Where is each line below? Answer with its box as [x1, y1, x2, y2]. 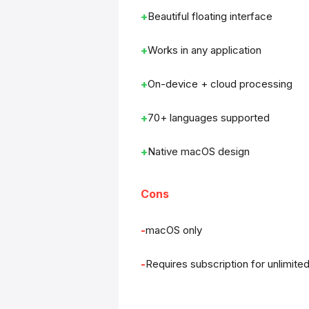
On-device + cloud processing [148, 77, 292, 90]
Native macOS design [148, 145, 250, 158]
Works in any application [148, 43, 261, 57]
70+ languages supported [148, 111, 270, 124]
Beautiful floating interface [148, 10, 272, 23]
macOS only [146, 223, 202, 237]
